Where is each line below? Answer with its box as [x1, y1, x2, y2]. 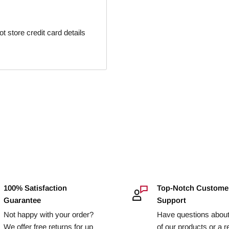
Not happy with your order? [4, 210, 94, 219]
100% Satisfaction [4, 183, 67, 192]
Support [156, 195, 186, 204]
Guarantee [4, 195, 41, 204]
